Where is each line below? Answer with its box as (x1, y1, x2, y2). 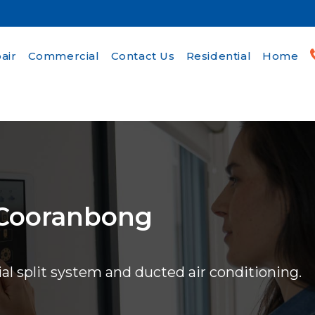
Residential (186, 49, 252, 63)
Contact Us (110, 49, 175, 63)
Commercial (27, 49, 100, 63)
